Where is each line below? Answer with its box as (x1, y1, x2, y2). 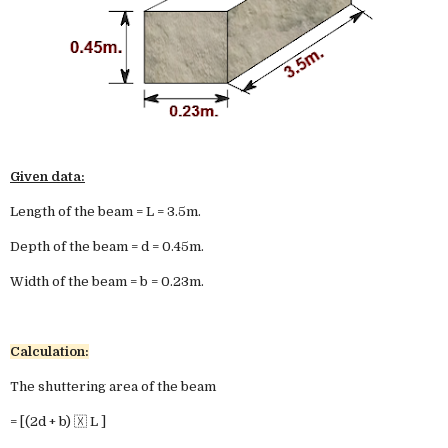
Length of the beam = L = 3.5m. (10, 204, 201, 219)
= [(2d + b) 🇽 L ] (10, 414, 106, 429)
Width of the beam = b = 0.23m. (10, 274, 207, 289)
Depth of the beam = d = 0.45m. (10, 239, 204, 254)
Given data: (10, 169, 85, 184)
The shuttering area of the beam (10, 379, 216, 394)
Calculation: (10, 344, 89, 359)
